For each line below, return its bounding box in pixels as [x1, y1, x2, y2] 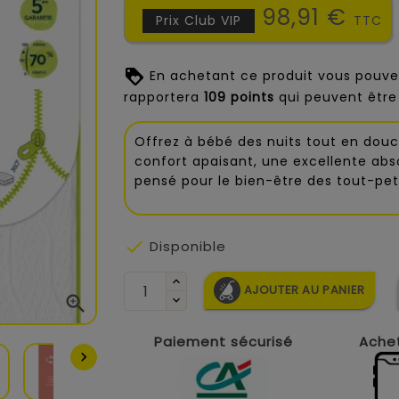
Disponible [145, 237, 226, 256]
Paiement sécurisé [153, 332, 293, 352]
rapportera [124, 88, 204, 107]
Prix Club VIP [156, 12, 241, 29]
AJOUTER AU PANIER [243, 281, 365, 298]
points [226, 88, 274, 107]
